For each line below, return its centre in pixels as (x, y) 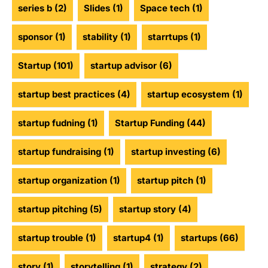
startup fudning (51, 123)
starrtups (168, 37)
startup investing (168, 152)
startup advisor (124, 66)
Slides (97, 8)
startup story (147, 209)
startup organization (63, 181)
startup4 (132, 238)
